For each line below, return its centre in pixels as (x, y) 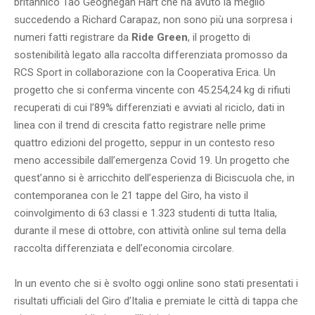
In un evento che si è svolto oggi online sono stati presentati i (156, 284)
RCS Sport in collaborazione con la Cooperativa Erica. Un (145, 73)
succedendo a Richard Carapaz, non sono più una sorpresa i (153, 20)
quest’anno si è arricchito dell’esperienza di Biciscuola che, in (154, 178)
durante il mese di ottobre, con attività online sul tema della (150, 231)
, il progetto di (219, 38)
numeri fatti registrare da (73, 38)
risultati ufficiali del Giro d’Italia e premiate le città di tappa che (156, 301)
